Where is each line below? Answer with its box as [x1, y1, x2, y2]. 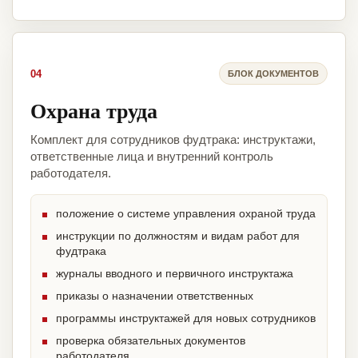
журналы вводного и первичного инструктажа [56, 267, 293, 280]
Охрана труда [30, 95, 157, 126]
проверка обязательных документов [56, 334, 245, 348]
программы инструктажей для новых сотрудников [56, 312, 316, 325]
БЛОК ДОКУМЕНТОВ [228, 68, 319, 78]
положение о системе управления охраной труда [56, 207, 316, 221]
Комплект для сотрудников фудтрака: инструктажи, [30, 133, 316, 147]
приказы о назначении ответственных [56, 289, 253, 303]
